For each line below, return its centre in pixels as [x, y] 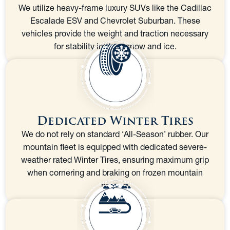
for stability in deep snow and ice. [115, 46]
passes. [115, 185]
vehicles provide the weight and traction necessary [115, 33]
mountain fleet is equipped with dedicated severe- [115, 147]
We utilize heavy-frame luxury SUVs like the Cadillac [115, 7]
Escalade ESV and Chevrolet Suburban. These [115, 20]
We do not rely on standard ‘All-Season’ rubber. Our [115, 134]
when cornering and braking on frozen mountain [115, 172]
